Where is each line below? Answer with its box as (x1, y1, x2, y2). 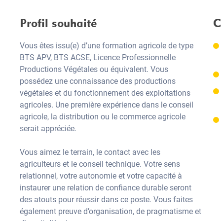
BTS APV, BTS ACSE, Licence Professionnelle (20, 53, 176, 62)
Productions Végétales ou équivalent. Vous (20, 65, 168, 74)
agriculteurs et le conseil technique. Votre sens (20, 159, 180, 169)
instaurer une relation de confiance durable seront (20, 183, 191, 192)
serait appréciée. (20, 124, 76, 133)
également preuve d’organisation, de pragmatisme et (20, 207, 201, 216)
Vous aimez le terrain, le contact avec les (20, 147, 160, 157)
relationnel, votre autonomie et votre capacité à (20, 171, 182, 181)
